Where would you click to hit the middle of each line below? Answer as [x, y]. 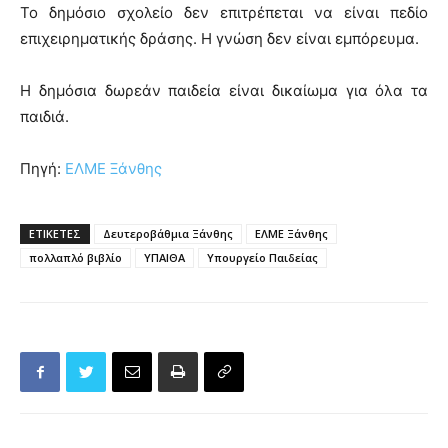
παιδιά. [44, 116]
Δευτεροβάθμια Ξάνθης [168, 233]
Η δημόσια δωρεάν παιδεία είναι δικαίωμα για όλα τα [224, 90]
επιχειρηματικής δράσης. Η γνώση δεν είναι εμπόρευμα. [219, 38]
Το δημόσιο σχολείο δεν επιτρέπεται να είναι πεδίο [224, 12]
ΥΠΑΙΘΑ [164, 257]
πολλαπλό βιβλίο [75, 257]
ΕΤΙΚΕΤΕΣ [55, 233]
